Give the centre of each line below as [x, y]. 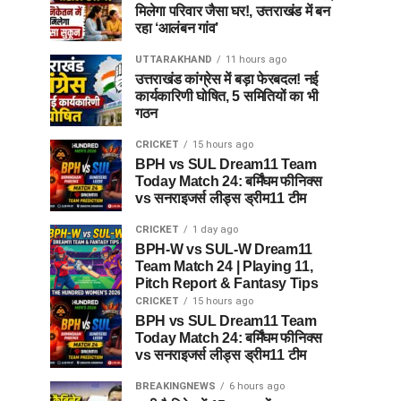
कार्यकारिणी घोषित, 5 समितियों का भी [227, 96]
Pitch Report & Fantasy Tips [227, 283]
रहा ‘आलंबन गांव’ [177, 28]
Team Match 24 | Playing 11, [224, 266]
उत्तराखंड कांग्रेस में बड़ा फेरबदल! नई [226, 79]
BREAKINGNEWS [175, 386]
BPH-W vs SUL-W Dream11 [224, 249]
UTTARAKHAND [174, 60]
